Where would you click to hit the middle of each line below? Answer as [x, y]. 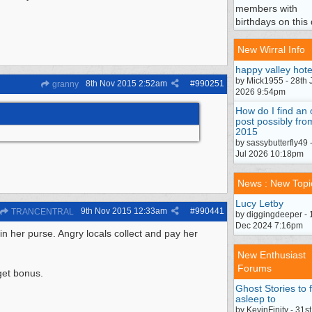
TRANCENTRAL [41, 212]
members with [266, 8]
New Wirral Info [271, 49]
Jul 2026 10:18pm [270, 154]
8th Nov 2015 [111, 84]
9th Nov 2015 [106, 211]
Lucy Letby [259, 203]
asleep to [256, 299]
